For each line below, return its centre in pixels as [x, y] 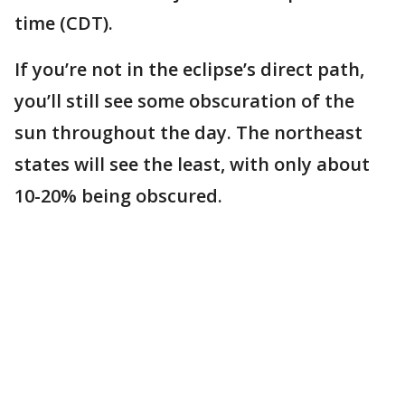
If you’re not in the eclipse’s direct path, [189, 69]
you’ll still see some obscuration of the [184, 101]
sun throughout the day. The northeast [188, 132]
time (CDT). [66, 23]
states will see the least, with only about [192, 164]
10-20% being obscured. [118, 196]
